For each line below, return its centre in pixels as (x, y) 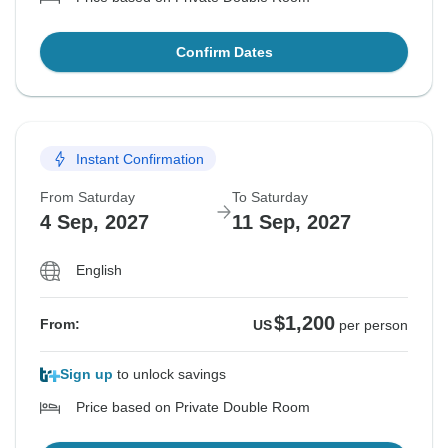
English (99, 270)
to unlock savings (169, 374)
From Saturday (87, 197)
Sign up (86, 374)
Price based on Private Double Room (193, 407)
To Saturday (270, 197)
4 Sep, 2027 (94, 222)
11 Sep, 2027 (291, 222)
